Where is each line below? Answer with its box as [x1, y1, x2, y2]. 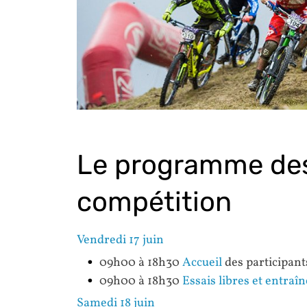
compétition [77, 185, 232, 218]
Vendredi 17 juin [77, 231, 164, 249]
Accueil [182, 254, 222, 271]
